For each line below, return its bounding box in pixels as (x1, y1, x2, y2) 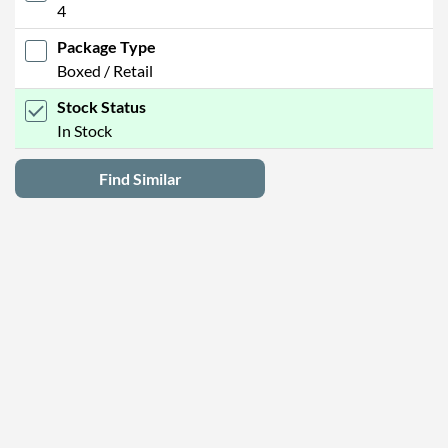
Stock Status (57, 96, 146, 116)
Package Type (57, 36, 156, 56)
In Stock (57, 120, 112, 140)
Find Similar (98, 168, 182, 188)
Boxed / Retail (57, 60, 153, 80)
